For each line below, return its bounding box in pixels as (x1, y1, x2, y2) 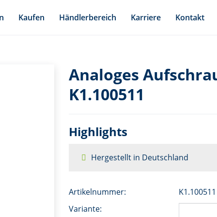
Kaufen (18, 12, 45, 23)
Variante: (68, 203, 102, 214)
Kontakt (175, 12, 204, 23)
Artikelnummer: (68, 186, 126, 197)
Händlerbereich (59, 12, 116, 23)
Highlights (68, 123, 127, 139)
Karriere (131, 12, 161, 23)
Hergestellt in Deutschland (91, 152, 188, 163)
